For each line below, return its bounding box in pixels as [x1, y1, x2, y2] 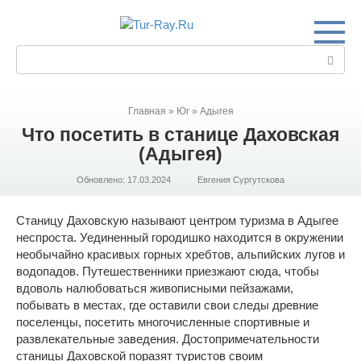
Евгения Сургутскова [197, 175, 284, 185]
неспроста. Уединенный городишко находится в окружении [16, 230, 343, 244]
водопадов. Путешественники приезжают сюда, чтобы [16, 264, 319, 278]
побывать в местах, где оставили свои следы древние [16, 298, 318, 312]
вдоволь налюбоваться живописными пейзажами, [16, 281, 293, 295]
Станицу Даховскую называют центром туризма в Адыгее [16, 214, 338, 227]
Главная [127, 106, 166, 117]
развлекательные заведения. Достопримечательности [16, 332, 319, 346]
